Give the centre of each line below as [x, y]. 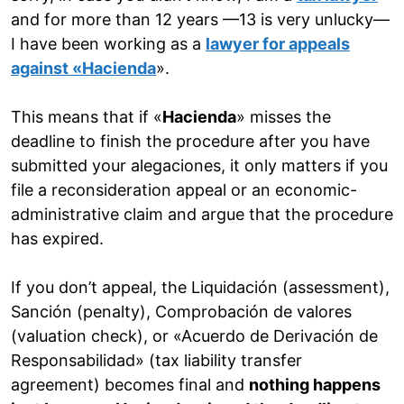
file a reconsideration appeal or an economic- [184, 190]
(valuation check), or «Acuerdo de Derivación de [194, 336]
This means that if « [87, 117]
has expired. [57, 239]
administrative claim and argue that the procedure [202, 215]
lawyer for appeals [278, 44]
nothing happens [315, 385]
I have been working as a [108, 44]
